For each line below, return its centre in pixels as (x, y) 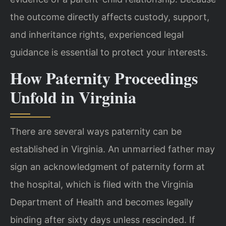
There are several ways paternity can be (96, 131)
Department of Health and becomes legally (102, 202)
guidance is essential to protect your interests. (109, 52)
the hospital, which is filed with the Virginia (102, 184)
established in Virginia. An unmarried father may (112, 149)
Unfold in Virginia (73, 97)
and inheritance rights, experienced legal (97, 35)
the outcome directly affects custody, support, (110, 17)
